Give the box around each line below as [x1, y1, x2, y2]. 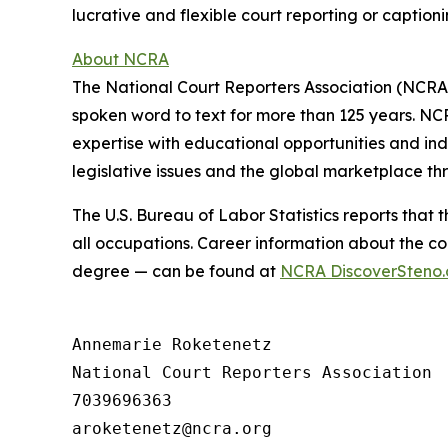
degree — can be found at [72, 260, 280, 281]
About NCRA [72, 48, 169, 69]
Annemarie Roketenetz [72, 334, 272, 354]
